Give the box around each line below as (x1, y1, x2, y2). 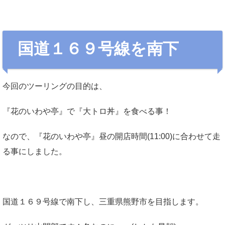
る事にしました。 (3, 147, 67, 156)
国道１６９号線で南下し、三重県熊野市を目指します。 (3, 197, 203, 206)
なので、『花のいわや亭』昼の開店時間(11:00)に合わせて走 (3, 132, 220, 141)
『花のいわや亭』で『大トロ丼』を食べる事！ (3, 107, 171, 116)
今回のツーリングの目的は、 (3, 82, 107, 91)
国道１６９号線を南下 (18, 40, 179, 58)
